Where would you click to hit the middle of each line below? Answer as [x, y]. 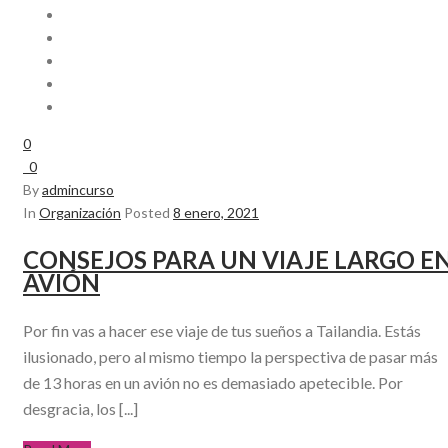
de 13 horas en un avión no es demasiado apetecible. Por [213, 383]
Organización [80, 213]
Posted [147, 213]
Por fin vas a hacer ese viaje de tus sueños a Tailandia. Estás [222, 331]
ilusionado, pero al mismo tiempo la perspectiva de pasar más [230, 357]
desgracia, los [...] [80, 409]
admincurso [78, 190]
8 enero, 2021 [216, 213]
